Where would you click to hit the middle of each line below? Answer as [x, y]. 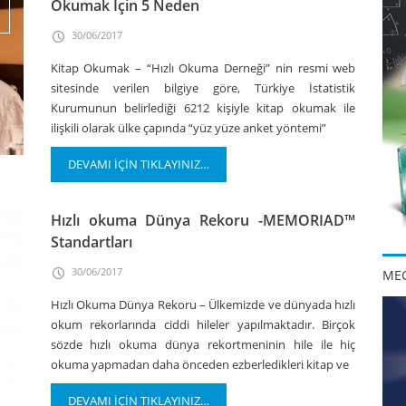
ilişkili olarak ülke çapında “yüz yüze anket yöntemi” [188, 128]
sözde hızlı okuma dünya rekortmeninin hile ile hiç [203, 344]
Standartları [91, 242]
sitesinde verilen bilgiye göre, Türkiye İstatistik [203, 88]
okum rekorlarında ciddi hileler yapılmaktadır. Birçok [203, 324]
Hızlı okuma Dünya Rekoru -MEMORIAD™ [203, 220]
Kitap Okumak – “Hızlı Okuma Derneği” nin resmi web [203, 68]
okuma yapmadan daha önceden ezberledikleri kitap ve [199, 364]
